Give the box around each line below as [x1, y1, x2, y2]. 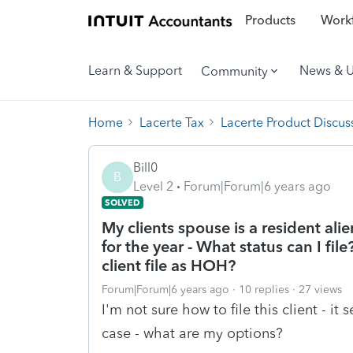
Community [201, 63, 268, 79]
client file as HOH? [102, 255, 236, 275]
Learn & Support [88, 63, 182, 78]
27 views [299, 282, 342, 296]
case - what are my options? [102, 324, 283, 342]
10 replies [239, 282, 289, 296]
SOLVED [105, 196, 140, 208]
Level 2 [133, 178, 173, 194]
